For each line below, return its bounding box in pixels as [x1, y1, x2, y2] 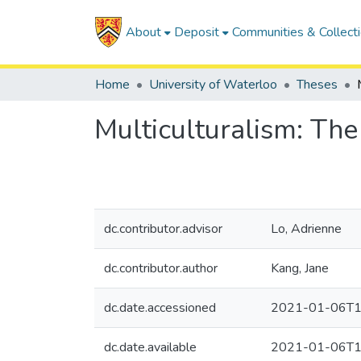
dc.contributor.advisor [104, 220, 222, 238]
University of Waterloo [149, 76, 277, 93]
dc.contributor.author [104, 259, 218, 277]
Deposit [173, 23, 219, 41]
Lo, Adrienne [271, 220, 342, 238]
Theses [297, 76, 338, 93]
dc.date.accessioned [104, 299, 216, 317]
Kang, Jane [271, 259, 329, 277]
